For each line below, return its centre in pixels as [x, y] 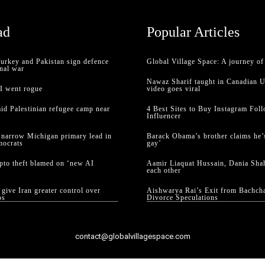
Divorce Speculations [182, 197]
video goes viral [174, 88]
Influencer [164, 116]
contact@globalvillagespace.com [132, 236]
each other [164, 170]
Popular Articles [193, 32]
